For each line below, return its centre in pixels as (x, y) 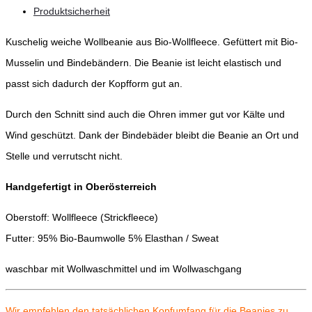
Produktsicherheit (72, 11)
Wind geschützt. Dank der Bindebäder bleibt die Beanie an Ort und (152, 135)
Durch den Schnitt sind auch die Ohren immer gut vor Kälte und (145, 115)
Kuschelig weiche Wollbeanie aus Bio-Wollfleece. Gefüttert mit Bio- (152, 42)
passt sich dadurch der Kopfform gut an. (94, 84)
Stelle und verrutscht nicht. (64, 156)
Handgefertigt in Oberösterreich (81, 187)
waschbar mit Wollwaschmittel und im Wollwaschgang (124, 269)
